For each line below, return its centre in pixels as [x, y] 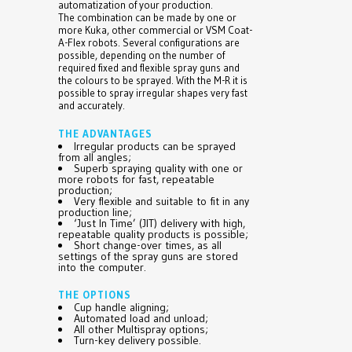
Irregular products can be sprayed [155, 146]
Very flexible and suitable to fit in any [161, 201]
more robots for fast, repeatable [136, 179]
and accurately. [92, 106]
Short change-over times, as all [148, 245]
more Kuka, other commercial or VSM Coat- [155, 30]
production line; [95, 212]
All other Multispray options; [141, 329]
